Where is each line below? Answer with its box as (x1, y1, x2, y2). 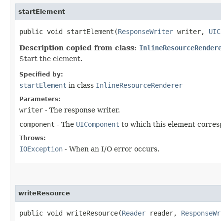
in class (67, 81, 96, 89)
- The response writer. (43, 106, 120, 114)
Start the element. (19, 54, 82, 63)
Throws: (19, 134, 46, 142)
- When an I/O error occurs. (63, 145, 159, 153)
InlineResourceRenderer (96, 81, 183, 89)
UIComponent (76, 120, 119, 128)
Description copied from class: (19, 43, 139, 52)
